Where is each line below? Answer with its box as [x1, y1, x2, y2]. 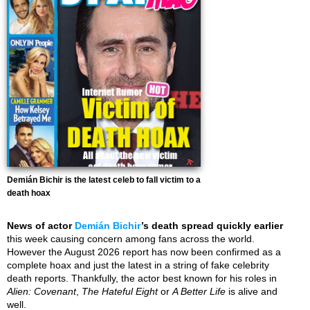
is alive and [226, 286, 277, 297]
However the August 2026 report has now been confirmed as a [7, 246, 281, 257]
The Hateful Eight [82, 286, 158, 297]
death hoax [7, 188, 51, 198]
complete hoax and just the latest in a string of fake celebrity [7, 259, 269, 271]
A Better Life [172, 286, 226, 297]
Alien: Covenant [7, 286, 76, 297]
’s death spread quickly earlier [141, 220, 283, 231]
